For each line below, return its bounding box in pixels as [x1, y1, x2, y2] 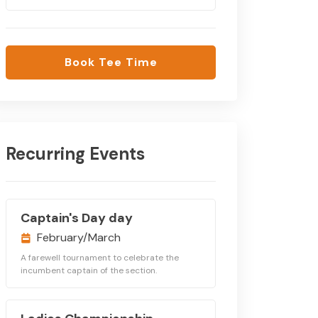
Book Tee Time [64, 55, 158, 70]
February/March [37, 230, 121, 245]
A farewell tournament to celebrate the [21, 252, 179, 263]
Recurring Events [6, 143, 145, 165]
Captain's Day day [21, 209, 133, 226]
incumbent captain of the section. [21, 265, 157, 276]
